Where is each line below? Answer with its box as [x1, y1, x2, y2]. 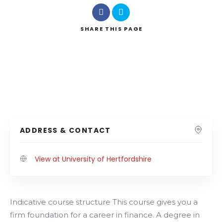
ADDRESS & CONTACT [20, 125, 111, 136]
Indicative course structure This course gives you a [10, 197, 198, 207]
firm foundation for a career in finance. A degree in [10, 210, 200, 220]
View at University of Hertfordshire [35, 154, 152, 165]
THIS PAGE [105, 25, 143, 33]
